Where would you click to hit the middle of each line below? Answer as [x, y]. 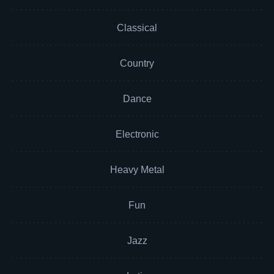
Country [137, 63]
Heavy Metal [137, 170]
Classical [137, 28]
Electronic [137, 134]
